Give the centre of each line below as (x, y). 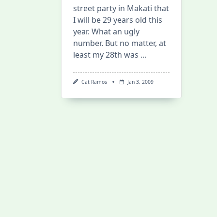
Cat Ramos (94, 82)
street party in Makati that (121, 8)
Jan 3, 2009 (140, 82)
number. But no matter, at (120, 43)
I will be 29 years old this (118, 20)
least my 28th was (106, 55)
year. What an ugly (106, 31)
